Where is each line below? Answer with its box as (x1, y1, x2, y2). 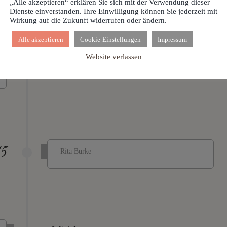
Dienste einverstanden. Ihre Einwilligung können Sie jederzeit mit (10, 7, 217, 15)
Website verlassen (85, 52, 142, 61)
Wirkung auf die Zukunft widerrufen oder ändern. (10, 16, 167, 24)
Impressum (158, 35, 187, 43)
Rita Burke (60, 147, 91, 156)
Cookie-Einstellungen (80, 35, 141, 43)
